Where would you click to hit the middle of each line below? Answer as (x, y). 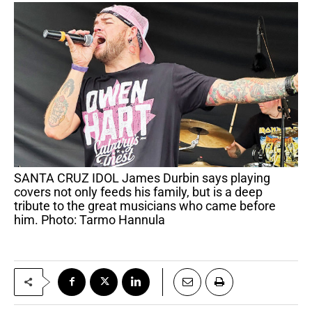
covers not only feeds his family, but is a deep (138, 192)
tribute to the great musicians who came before (145, 205)
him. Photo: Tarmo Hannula (89, 219)
